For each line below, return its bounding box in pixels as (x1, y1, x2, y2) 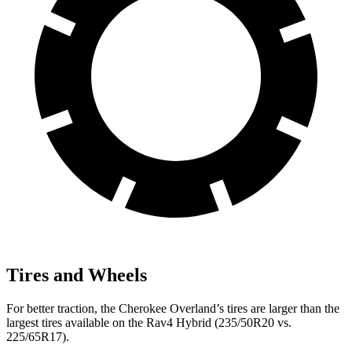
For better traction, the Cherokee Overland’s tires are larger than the (6, 301, 339, 315)
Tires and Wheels (6, 264, 147, 285)
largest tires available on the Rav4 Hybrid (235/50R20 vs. (6, 315, 291, 329)
